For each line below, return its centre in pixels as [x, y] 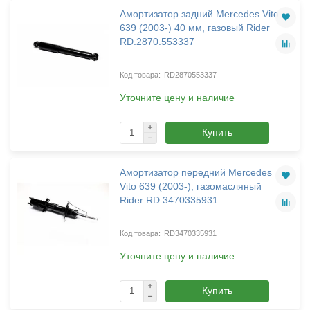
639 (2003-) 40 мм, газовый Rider [194, 27]
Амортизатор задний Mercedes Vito [199, 13]
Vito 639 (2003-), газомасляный [190, 186]
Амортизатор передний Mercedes [195, 172]
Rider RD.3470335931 [168, 200]
